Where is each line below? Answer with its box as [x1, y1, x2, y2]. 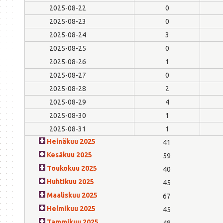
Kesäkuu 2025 [47, 150, 92, 159]
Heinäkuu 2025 [47, 137, 96, 145]
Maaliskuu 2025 [47, 191, 98, 199]
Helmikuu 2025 [47, 204, 96, 213]
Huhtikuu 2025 [47, 177, 94, 186]
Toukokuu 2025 [47, 164, 97, 172]
